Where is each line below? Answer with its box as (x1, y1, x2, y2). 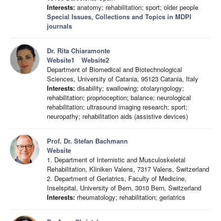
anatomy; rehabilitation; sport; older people (75, 2, 198, 12)
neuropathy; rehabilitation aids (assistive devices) (47, 111, 188, 121)
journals (47, 21, 72, 31)
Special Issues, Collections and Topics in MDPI (47, 12, 191, 21)
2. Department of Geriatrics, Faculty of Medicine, (47, 174, 186, 183)
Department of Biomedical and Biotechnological (47, 65, 182, 74)
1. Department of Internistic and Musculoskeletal (47, 155, 185, 164)
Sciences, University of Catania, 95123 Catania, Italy (47, 74, 198, 83)
